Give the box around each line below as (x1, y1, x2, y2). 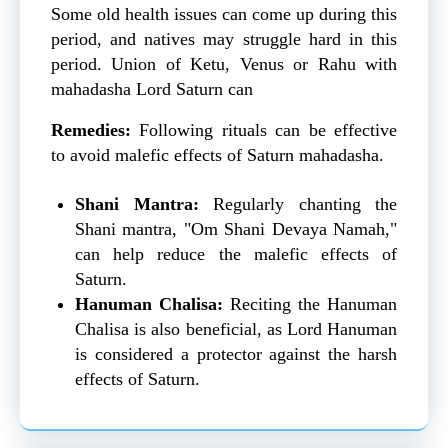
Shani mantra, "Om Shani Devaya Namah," (75, 219, 397, 240)
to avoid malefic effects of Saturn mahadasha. (51, 145, 384, 166)
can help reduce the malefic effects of (75, 244, 397, 265)
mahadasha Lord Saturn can (51, 79, 258, 100)
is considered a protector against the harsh (75, 344, 397, 365)
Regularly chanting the (198, 194, 397, 215)
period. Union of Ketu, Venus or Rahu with (51, 54, 397, 75)
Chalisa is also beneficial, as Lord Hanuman (75, 319, 397, 340)
